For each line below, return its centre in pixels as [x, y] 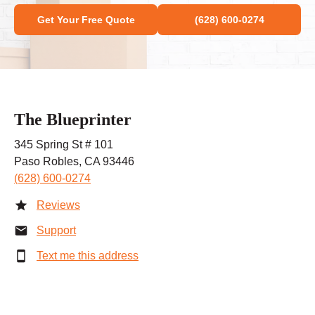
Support [56, 231]
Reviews [58, 205]
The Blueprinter [73, 120]
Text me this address [88, 256]
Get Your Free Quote [86, 20]
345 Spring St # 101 [64, 145]
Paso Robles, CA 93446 [74, 162]
